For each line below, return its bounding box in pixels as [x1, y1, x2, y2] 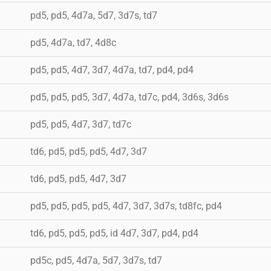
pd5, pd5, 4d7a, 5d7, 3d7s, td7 [30, 9, 157, 21]
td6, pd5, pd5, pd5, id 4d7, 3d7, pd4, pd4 [30, 227, 198, 239]
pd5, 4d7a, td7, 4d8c [30, 36, 116, 48]
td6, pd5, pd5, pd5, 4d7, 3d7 [30, 145, 147, 157]
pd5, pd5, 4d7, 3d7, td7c [30, 118, 131, 130]
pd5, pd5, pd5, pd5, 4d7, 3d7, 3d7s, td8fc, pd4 [30, 200, 222, 212]
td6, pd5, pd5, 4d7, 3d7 [30, 172, 126, 184]
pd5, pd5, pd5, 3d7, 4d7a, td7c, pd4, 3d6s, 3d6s [30, 91, 229, 103]
